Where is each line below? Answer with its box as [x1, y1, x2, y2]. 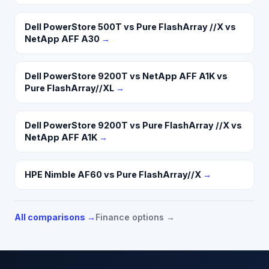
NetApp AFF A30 [25, 33, 100, 44]
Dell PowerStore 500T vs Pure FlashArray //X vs [25, 21, 236, 32]
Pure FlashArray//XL [25, 82, 114, 93]
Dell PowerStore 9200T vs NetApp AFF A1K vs [25, 70, 228, 81]
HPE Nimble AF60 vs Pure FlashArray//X [25, 169, 201, 180]
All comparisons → [14, 211, 95, 222]
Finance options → [95, 211, 175, 222]
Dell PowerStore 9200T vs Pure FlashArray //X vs [25, 119, 242, 130]
